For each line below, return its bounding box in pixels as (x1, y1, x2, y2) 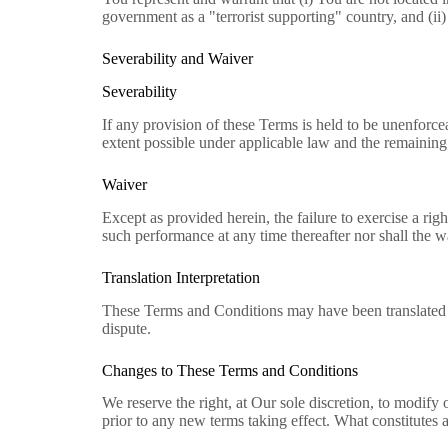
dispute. (102, 319, 151, 337)
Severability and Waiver (102, 50, 253, 68)
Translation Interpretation (102, 268, 260, 286)
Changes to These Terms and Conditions (102, 361, 358, 379)
